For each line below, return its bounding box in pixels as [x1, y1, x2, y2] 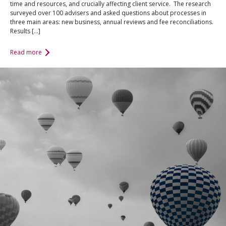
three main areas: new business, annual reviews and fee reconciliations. [10, 18, 213, 27]
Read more [10, 47, 42, 56]
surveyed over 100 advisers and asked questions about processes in [10, 9, 206, 18]
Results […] [10, 27, 40, 36]
